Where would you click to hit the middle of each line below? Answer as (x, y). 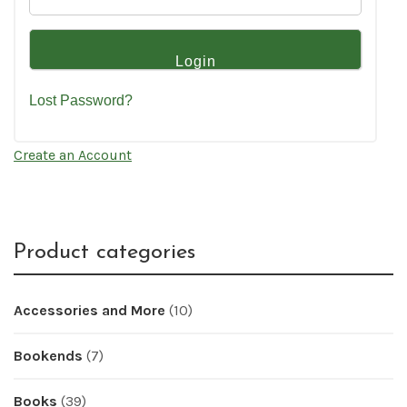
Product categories (104, 252)
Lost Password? (81, 100)
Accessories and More (89, 310)
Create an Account (73, 154)
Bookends (48, 355)
